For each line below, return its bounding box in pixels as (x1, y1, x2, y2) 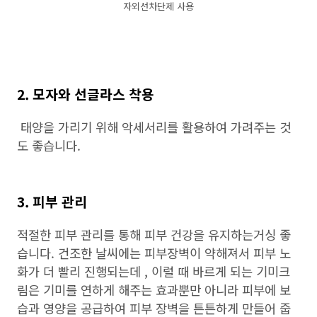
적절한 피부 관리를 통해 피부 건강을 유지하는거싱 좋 (17, 225, 291, 243)
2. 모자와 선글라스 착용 (17, 83, 154, 104)
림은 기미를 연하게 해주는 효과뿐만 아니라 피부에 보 (17, 280, 291, 299)
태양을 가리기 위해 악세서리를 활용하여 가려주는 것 (17, 117, 291, 136)
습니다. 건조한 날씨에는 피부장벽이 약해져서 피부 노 (17, 243, 291, 262)
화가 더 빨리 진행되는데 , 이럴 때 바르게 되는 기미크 (17, 262, 290, 280)
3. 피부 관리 (17, 191, 91, 212)
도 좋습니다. (17, 136, 81, 154)
